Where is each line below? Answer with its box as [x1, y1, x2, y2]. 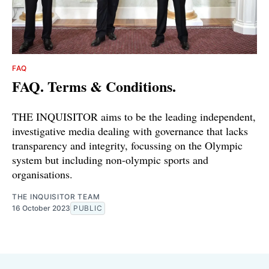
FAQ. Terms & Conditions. [12, 75, 176, 97]
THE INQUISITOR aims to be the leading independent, [12, 109, 256, 124]
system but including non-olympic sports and [12, 152, 208, 167]
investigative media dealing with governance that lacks [12, 123, 248, 138]
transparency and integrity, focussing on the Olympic [12, 138, 243, 153]
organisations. [12, 166, 73, 181]
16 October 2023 [12, 203, 70, 213]
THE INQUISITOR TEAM [12, 192, 100, 201]
